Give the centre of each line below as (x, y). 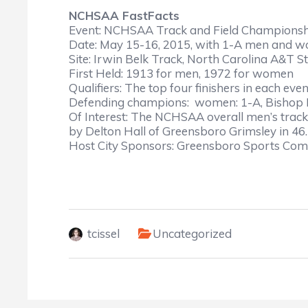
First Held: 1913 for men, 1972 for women (181, 73)
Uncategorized (192, 233)
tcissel (103, 233)
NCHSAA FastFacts (124, 15)
